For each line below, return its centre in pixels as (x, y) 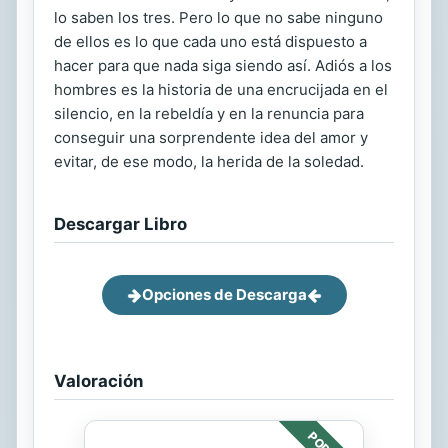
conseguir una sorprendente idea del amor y (211, 137)
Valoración (98, 381)
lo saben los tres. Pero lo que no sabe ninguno (218, 17)
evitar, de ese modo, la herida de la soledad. (209, 161)
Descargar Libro (120, 224)
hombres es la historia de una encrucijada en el (221, 89)
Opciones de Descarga (224, 294)
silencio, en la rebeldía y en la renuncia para (209, 113)
